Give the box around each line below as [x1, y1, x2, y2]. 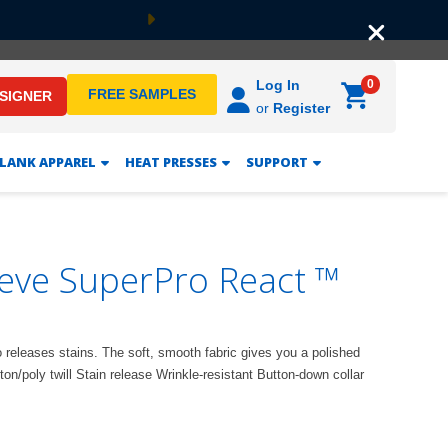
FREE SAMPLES [88, 85, 196, 102]
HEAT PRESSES [124, 153, 217, 171]
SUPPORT [245, 153, 308, 171]
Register [273, 100, 330, 116]
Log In [256, 77, 300, 93]
